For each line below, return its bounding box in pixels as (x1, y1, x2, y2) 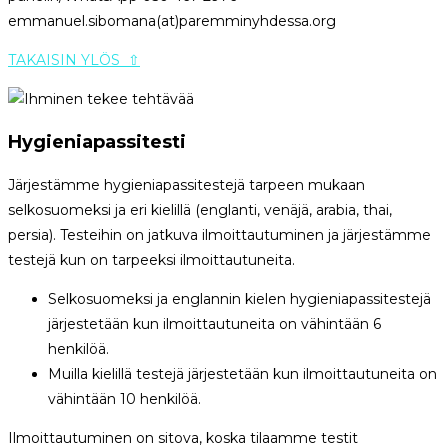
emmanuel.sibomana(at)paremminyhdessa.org (8, 12, 336, 31)
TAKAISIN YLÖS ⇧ (8, 51, 140, 70)
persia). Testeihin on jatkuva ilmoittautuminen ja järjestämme (8, 226, 431, 245)
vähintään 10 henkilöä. (48, 390, 201, 409)
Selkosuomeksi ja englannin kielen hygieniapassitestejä (48, 290, 431, 309)
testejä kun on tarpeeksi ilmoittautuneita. (8, 251, 295, 270)
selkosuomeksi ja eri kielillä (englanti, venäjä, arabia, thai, (8, 201, 392, 220)
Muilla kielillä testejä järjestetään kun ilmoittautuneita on (48, 365, 437, 384)
